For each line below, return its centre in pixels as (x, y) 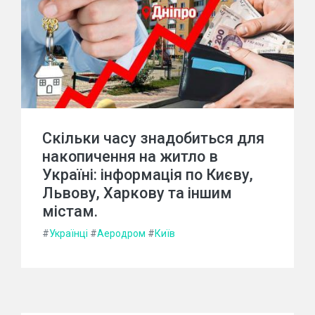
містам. (70, 212)
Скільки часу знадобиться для (153, 139)
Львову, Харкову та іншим (137, 193)
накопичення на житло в (130, 157)
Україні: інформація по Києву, (148, 175)
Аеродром (121, 234)
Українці (69, 234)
